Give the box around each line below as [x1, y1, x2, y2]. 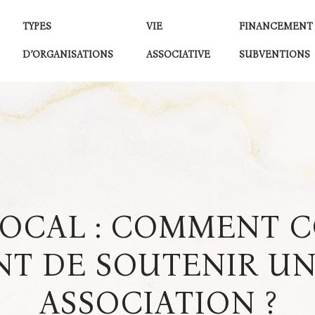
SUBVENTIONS [238, 49, 310, 60]
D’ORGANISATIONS [22, 49, 113, 60]
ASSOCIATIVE [146, 49, 211, 60]
